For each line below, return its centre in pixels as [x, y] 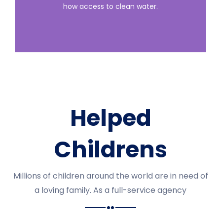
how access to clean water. [110, 6]
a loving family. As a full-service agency [110, 190]
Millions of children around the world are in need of [110, 176]
